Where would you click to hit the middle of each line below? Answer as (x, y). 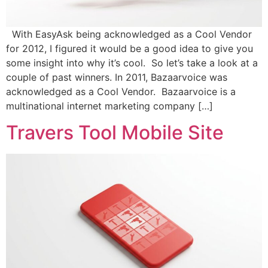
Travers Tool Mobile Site (115, 133)
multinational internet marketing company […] (109, 106)
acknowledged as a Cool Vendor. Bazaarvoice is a (121, 92)
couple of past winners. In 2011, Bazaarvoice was (117, 77)
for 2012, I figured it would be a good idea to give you (130, 49)
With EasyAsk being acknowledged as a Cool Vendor (129, 34)
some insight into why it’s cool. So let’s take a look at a (132, 63)
